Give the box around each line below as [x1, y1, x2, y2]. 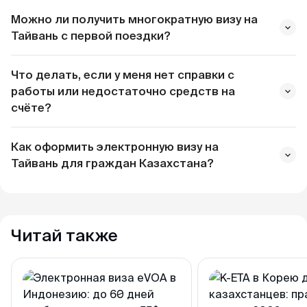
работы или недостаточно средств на [11, 84, 235, 97]
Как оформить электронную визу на [11, 140, 219, 153]
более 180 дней [112, 249, 202, 262]
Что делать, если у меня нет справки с [11, 68, 234, 81]
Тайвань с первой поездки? [11, 29, 171, 42]
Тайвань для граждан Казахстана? [11, 156, 214, 169]
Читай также [11, 226, 118, 245]
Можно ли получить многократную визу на [11, 12, 258, 25]
